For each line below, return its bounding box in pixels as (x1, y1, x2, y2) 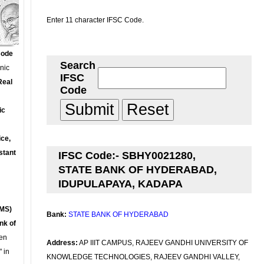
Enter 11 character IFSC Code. (47, 16, 144, 24)
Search (60, 60, 95, 71)
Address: (47, 239, 78, 247)
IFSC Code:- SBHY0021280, (58, 150, 196, 161)
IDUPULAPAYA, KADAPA (58, 178, 183, 190)
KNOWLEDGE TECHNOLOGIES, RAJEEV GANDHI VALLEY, (47, 253, 240, 261)
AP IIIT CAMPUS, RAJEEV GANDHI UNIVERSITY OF (78, 239, 248, 247)
